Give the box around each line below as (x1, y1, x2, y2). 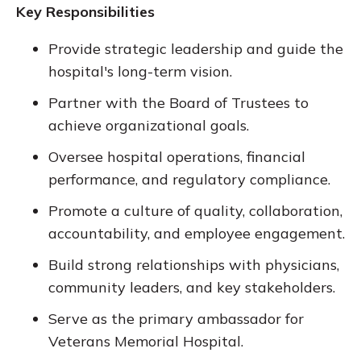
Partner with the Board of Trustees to (48, 93, 309, 113)
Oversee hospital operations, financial (48, 147, 305, 167)
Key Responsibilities (16, 2, 155, 22)
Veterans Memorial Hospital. (48, 332, 243, 351)
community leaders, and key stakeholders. (48, 278, 335, 297)
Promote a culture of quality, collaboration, (48, 201, 342, 221)
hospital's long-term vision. (48, 62, 232, 81)
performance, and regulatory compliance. (48, 170, 330, 189)
